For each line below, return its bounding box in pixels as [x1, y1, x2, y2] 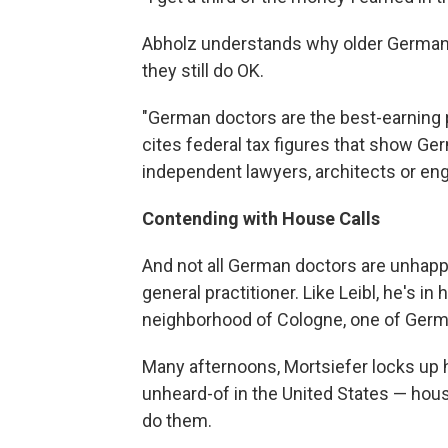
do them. [142, 410, 212, 431]
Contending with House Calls [142, 208, 380, 229]
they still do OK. [142, 60, 264, 81]
